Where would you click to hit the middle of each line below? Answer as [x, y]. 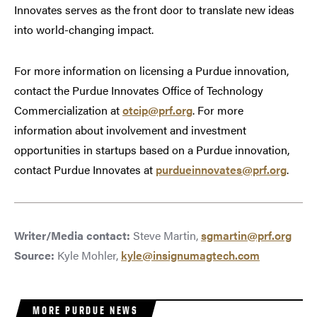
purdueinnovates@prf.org [221, 169]
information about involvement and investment [130, 129]
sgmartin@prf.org [246, 235]
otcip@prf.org [157, 110]
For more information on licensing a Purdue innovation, [151, 70]
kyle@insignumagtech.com [190, 255]
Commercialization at [68, 110]
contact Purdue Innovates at [85, 169]
